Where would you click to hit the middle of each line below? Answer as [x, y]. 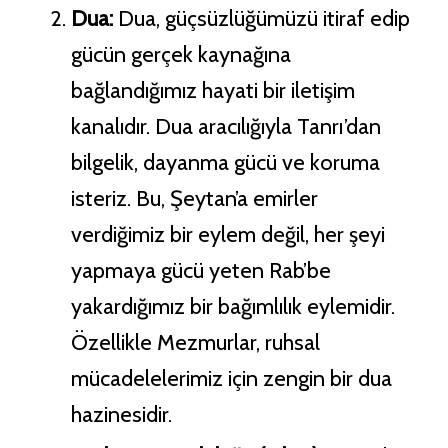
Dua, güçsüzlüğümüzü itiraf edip [261, 19]
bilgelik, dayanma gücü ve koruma [225, 163]
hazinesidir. [121, 415]
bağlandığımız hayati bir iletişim [212, 91]
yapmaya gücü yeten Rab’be [200, 271]
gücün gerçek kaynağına [180, 55]
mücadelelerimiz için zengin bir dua [231, 379]
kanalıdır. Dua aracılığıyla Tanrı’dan [225, 127]
